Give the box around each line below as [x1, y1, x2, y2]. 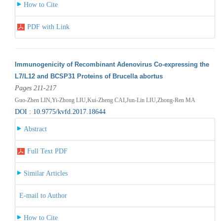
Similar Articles [23, 169, 68, 177]
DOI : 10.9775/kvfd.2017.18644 [14, 108, 106, 115]
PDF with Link [27, 23, 70, 31]
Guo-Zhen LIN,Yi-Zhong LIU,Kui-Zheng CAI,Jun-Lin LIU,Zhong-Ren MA [14, 96, 195, 104]
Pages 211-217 [14, 84, 56, 92]
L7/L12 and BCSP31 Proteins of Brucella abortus [14, 72, 163, 80]
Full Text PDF [27, 147, 68, 155]
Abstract [23, 125, 47, 133]
